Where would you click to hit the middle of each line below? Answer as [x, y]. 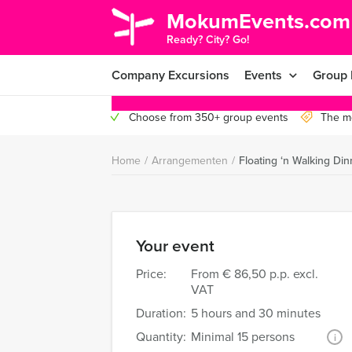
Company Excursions [170, 75]
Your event [175, 245]
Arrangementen [190, 161]
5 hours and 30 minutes [256, 313]
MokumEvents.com [258, 21]
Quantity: [161, 337]
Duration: [161, 313]
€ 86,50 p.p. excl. [270, 274]
